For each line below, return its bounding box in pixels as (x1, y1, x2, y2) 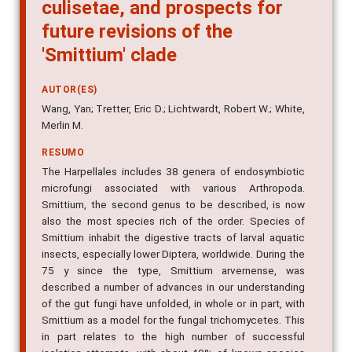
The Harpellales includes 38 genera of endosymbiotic (42, 165, 305, 178)
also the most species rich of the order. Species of (42, 214, 305, 228)
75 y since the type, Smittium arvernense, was (42, 264, 305, 277)
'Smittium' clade (42, 44, 177, 67)
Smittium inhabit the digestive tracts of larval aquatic (42, 231, 305, 244)
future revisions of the (42, 20, 233, 43)
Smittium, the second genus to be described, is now (42, 198, 305, 211)
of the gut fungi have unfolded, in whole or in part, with (42, 297, 305, 310)
